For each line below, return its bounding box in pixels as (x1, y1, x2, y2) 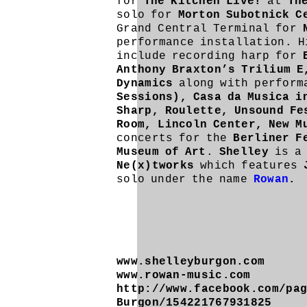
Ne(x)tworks (116, 160, 200, 172)
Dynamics (116, 77, 180, 90)
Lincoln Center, (158, 119, 263, 131)
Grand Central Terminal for (116, 23, 303, 35)
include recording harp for (116, 50, 303, 62)
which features (200, 160, 304, 172)
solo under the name (116, 173, 254, 186)
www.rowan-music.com (116, 269, 251, 282)
